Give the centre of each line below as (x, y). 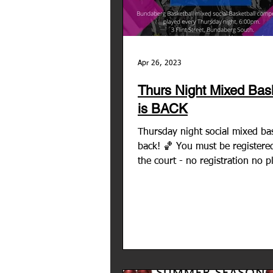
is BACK (163, 108)
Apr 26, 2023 (160, 63)
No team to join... (176, 176)
